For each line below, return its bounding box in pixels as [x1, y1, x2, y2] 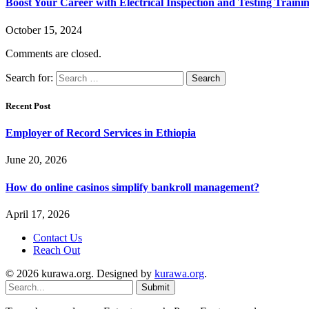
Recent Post [6, 100, 50, 111]
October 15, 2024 [6, 23, 82, 36]
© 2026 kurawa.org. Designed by [6, 267, 154, 279]
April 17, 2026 [6, 208, 70, 220]
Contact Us [33, 231, 82, 243]
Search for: [6, 71, 53, 83]
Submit [141, 281, 170, 292]
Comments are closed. [6, 47, 101, 59]
